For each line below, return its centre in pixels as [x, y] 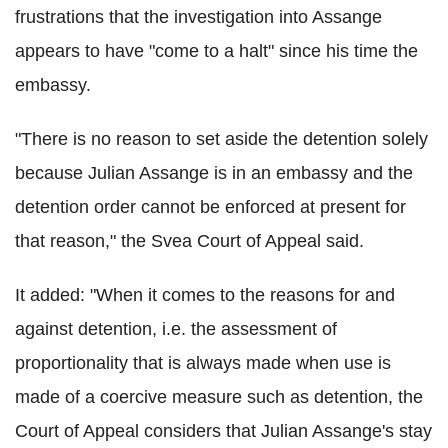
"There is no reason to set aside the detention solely [221, 138]
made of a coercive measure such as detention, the [219, 396]
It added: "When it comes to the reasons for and [205, 294]
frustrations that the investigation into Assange [198, 16]
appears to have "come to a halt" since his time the [216, 50]
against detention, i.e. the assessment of [176, 328]
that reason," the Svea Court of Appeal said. [189, 240]
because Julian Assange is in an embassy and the [214, 172]
